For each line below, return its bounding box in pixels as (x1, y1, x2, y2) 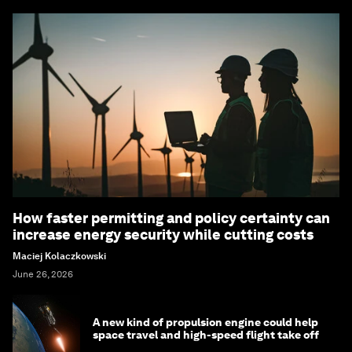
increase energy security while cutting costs (13, 225, 313, 243)
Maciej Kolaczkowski (13, 250, 106, 262)
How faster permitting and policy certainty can (13, 209, 330, 226)
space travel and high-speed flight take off (93, 328, 319, 341)
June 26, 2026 (13, 268, 73, 280)
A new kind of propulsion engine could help (93, 315, 318, 328)
